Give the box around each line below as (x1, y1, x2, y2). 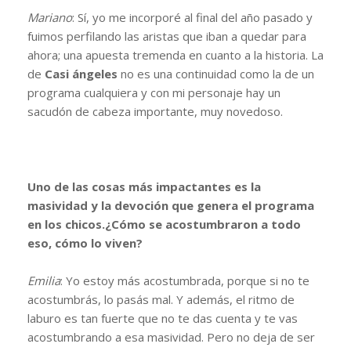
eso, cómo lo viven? (27, 234, 143, 251)
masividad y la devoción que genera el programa (27, 197, 314, 213)
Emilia (27, 272, 60, 288)
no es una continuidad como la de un (118, 65, 314, 81)
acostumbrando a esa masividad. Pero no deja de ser (27, 328, 315, 345)
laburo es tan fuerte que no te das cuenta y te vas (27, 309, 298, 326)
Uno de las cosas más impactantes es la (27, 178, 261, 194)
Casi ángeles (45, 65, 118, 81)
